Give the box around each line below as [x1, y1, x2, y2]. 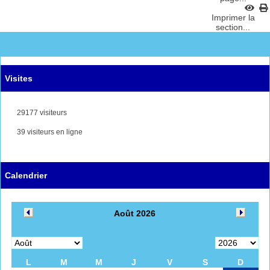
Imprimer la [212, 12, 255, 22]
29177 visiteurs [15, 108, 67, 117]
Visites [5, 73, 33, 83]
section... [216, 22, 251, 32]
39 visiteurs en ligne [15, 127, 83, 136]
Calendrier [5, 170, 47, 180]
